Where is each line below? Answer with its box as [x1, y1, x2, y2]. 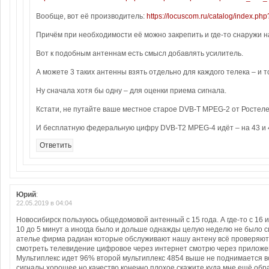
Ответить [40, 141, 71, 150]
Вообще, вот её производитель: [36, 12, 147, 20]
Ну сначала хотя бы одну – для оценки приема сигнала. [36, 86, 226, 95]
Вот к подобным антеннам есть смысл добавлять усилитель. [36, 49, 243, 58]
